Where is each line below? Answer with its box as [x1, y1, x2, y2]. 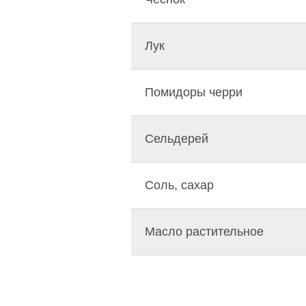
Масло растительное [145, 225, 264, 239]
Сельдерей [145, 132, 208, 146]
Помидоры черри [145, 85, 242, 100]
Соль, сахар [145, 178, 214, 193]
